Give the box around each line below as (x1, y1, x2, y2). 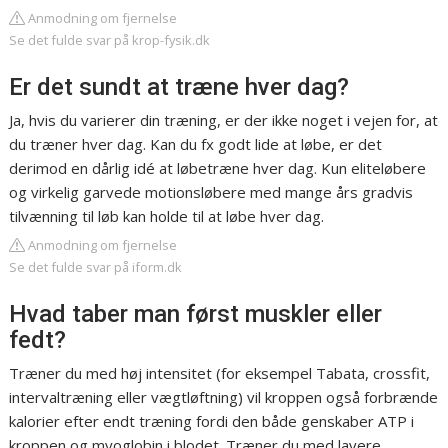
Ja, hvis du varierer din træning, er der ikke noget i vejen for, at (9, 110, 439, 131)
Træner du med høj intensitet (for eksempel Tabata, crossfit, (9, 363, 431, 384)
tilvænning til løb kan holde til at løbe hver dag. (9, 206, 325, 227)
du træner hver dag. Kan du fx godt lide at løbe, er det (9, 134, 383, 155)
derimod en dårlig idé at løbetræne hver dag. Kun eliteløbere (9, 158, 427, 179)
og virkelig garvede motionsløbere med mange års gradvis (9, 182, 414, 203)
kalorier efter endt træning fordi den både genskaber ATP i (9, 411, 415, 432)
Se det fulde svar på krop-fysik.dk (9, 31, 211, 50)
